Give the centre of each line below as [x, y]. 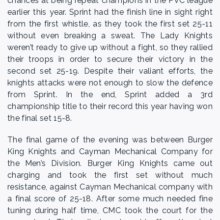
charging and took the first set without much [110, 175]
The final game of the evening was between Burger [110, 140]
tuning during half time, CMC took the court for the [110, 210]
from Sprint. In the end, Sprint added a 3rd [110, 95]
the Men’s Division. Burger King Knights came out [110, 163]
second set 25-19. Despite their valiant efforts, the [110, 71]
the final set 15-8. [41, 118]
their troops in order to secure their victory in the [110, 59]
